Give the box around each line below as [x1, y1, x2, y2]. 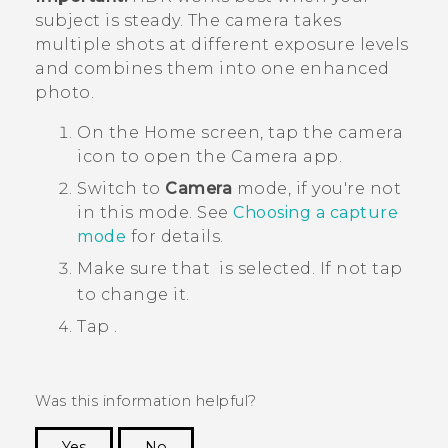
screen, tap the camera [196, 123, 403, 143]
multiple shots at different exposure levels [35, 35, 409, 55]
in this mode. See [77, 203, 233, 223]
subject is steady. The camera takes [35, 11, 342, 31]
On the [77, 123, 144, 143]
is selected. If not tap [214, 259, 407, 279]
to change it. [77, 284, 190, 304]
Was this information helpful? [35, 392, 257, 411]
